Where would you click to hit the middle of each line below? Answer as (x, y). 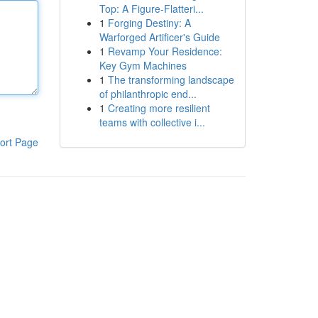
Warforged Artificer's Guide (159, 37)
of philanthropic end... (148, 94)
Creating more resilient (159, 108)
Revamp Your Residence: (165, 51)
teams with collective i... (152, 122)
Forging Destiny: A (149, 23)
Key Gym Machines (143, 65)
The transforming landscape (171, 79)
